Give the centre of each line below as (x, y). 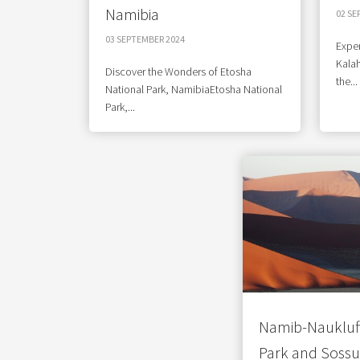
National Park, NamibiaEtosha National (194, 89)
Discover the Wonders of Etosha (178, 72)
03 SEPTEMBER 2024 (145, 39)
